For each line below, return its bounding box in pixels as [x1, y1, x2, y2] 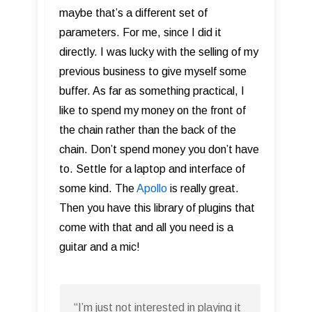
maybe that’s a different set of [59, 7, 208, 19]
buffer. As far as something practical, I [59, 85, 244, 97]
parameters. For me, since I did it [59, 26, 221, 39]
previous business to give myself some [59, 65, 247, 78]
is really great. [167, 182, 239, 195]
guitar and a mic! [59, 241, 140, 253]
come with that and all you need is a [59, 221, 233, 234]
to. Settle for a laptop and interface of [59, 163, 245, 175]
